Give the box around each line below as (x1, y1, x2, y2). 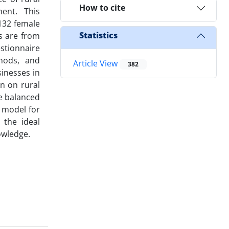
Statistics (79, 30, 118, 41)
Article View (73, 57, 120, 69)
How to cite (79, 2, 125, 14)
